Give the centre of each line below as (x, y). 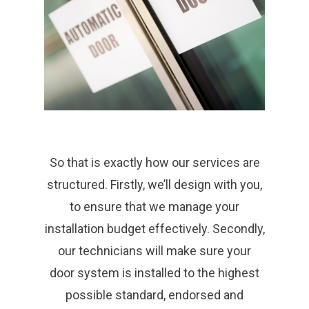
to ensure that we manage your (154, 206)
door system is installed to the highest (154, 272)
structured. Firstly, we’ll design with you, (154, 184)
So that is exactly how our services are (154, 162)
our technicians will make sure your (154, 250)
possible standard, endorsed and (154, 295)
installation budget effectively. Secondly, (154, 228)
